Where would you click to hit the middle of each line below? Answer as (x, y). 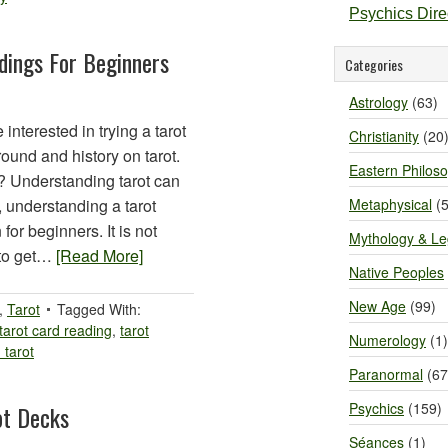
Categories (374, 64)
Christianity (384, 136)
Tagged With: (99, 309)
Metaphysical (390, 204)
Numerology (387, 340)
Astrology (378, 102)
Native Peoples (396, 272)
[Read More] (99, 255)
